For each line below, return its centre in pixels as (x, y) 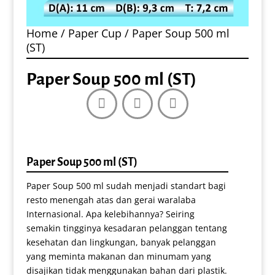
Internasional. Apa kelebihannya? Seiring (110, 214)
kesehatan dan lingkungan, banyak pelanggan (121, 242)
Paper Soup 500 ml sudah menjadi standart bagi (126, 185)
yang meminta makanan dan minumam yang (118, 256)
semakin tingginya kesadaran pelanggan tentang (126, 228)
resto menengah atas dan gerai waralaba (111, 199)
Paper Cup (95, 33)
